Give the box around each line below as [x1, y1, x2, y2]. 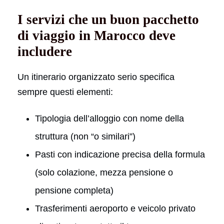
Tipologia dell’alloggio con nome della [35, 113, 184, 123]
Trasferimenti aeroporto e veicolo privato [35, 203, 195, 213]
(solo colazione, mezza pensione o [35, 167, 173, 177]
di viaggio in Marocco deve [17, 27, 175, 43]
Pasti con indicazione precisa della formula [35, 149, 205, 159]
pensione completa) [35, 185, 113, 195]
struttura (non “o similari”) [35, 131, 135, 141]
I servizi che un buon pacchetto [17, 11, 199, 27]
